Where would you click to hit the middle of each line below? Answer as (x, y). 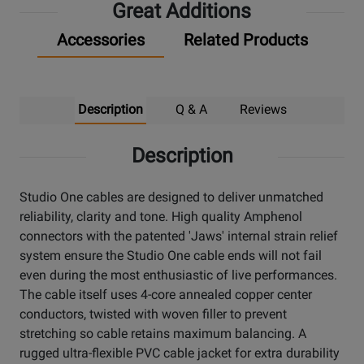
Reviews (263, 110)
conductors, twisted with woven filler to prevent (153, 314)
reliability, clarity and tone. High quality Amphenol (161, 217)
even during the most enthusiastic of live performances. (178, 275)
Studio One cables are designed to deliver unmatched (171, 197)
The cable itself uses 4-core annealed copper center (166, 295)
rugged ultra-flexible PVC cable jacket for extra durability (180, 353)
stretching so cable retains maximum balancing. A (163, 334)
